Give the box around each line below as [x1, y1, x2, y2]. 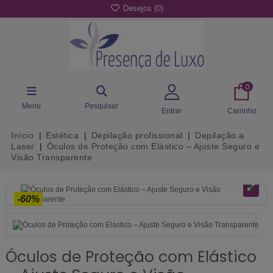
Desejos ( [120, 4, 157, 13]
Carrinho [227, 106, 257, 115]
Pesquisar [85, 101, 118, 110]
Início [11, 130, 34, 140]
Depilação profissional [91, 130, 183, 140]
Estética [46, 130, 79, 140]
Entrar [161, 106, 182, 115]
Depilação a [195, 130, 244, 140]
